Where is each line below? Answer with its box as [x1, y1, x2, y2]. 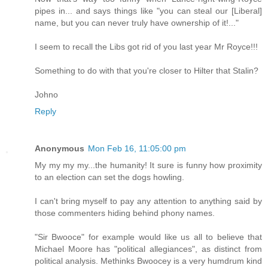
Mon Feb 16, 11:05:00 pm [88, 143, 186, 153]
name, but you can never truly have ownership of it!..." [35, 17, 239, 28]
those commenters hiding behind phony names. [35, 208, 215, 218]
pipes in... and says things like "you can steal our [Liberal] [35, 5, 262, 16]
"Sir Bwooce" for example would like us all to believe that [35, 232, 262, 242]
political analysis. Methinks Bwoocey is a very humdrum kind [35, 255, 262, 266]
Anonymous [35, 143, 84, 153]
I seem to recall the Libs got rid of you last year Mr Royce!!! [35, 41, 258, 51]
